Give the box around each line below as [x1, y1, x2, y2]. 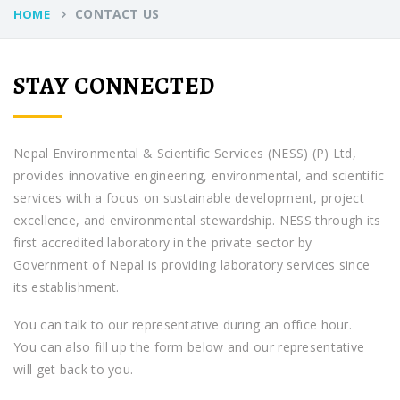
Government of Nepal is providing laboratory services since [13, 255, 371, 273]
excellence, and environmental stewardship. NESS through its [13, 211, 381, 229]
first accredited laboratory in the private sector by [13, 233, 312, 251]
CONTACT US [75, 4, 160, 22]
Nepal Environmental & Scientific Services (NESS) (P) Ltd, [13, 144, 357, 162]
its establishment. [13, 278, 120, 296]
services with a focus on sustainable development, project [13, 188, 365, 206]
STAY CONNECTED [13, 70, 215, 103]
